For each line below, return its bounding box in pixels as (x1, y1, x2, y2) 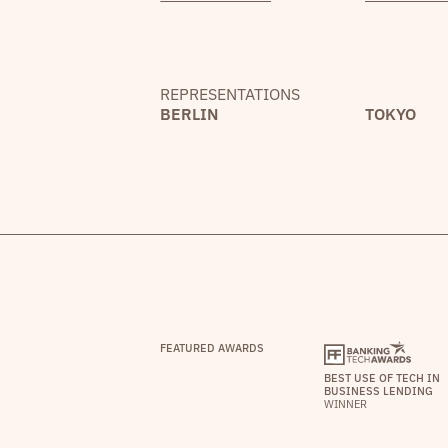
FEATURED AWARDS (160, 340, 265, 355)
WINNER (324, 396, 368, 411)
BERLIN (160, 104, 220, 124)
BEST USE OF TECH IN (324, 370, 441, 385)
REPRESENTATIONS (160, 84, 301, 104)
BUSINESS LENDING (324, 383, 434, 398)
